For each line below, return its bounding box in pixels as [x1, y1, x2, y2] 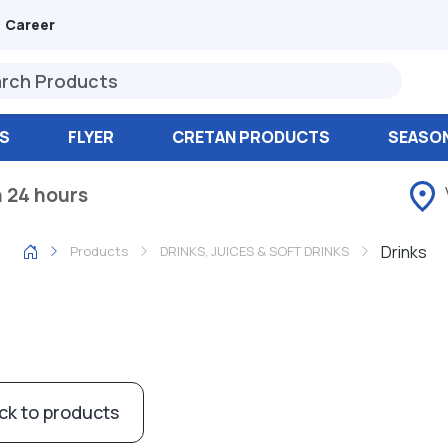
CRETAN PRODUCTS [171, 126, 330, 148]
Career [5, 14, 55, 34]
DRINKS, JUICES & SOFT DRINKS [159, 242, 349, 261]
